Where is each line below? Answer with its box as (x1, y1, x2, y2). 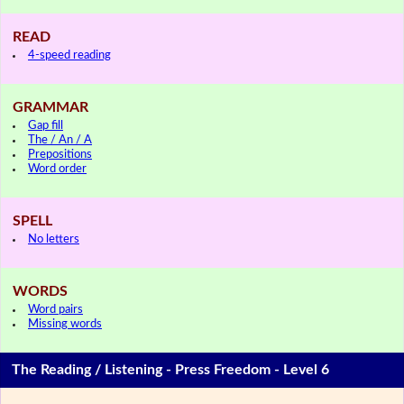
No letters (28, 233, 79, 245)
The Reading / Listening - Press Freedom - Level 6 (12, 363, 330, 378)
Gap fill (28, 119, 63, 132)
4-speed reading (28, 49, 111, 61)
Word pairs (28, 303, 83, 316)
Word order (28, 162, 87, 175)
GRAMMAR (13, 99, 88, 115)
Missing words (28, 317, 102, 330)
